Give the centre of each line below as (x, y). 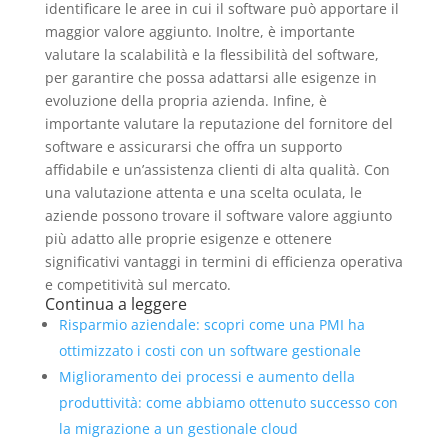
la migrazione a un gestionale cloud (178, 429)
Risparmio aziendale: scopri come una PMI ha (211, 325)
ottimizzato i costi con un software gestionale (209, 351)
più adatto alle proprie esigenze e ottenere (188, 239)
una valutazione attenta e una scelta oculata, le (203, 193)
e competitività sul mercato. (137, 285)
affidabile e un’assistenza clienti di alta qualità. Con (217, 170)
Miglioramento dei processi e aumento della (206, 377)
